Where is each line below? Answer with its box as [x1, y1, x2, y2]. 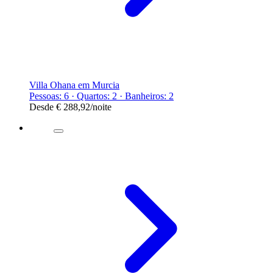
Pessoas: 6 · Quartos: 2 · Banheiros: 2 [29, 90, 174, 101]
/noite [90, 101, 112, 112]
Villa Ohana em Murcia [29, 79, 119, 90]
